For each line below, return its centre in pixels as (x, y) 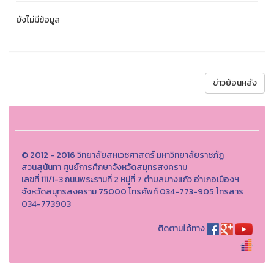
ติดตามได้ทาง (182, 228)
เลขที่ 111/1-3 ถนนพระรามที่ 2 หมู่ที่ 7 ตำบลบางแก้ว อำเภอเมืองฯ (130, 180)
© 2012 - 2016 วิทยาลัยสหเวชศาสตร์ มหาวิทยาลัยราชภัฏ (123, 155)
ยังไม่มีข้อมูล (38, 20)
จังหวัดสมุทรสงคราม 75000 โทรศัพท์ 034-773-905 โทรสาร (132, 192)
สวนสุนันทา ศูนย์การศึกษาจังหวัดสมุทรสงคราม (104, 167)
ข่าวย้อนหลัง (235, 83)
